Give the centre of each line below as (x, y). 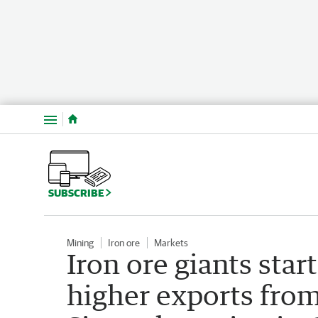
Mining (80, 242)
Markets (171, 242)
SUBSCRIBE (77, 192)
